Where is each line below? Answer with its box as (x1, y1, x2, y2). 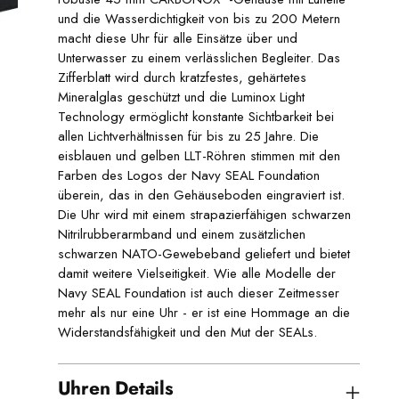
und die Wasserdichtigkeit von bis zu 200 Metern (57, 8, 340, 28)
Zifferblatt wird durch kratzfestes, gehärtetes (57, 67, 306, 87)
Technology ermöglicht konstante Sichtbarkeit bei (57, 106, 334, 126)
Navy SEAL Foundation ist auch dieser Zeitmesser (57, 282, 339, 303)
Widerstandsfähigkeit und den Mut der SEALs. (57, 322, 317, 342)
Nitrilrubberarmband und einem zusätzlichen (57, 224, 305, 244)
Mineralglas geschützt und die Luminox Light (57, 86, 305, 107)
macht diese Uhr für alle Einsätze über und (57, 28, 297, 48)
